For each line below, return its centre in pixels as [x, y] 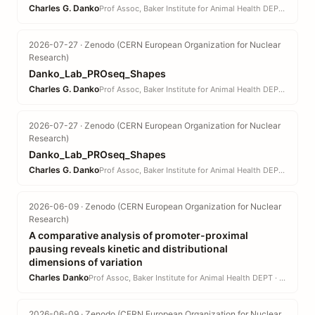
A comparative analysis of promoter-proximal [139, 235]
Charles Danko [59, 277]
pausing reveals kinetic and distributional [128, 249]
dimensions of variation [86, 262]
